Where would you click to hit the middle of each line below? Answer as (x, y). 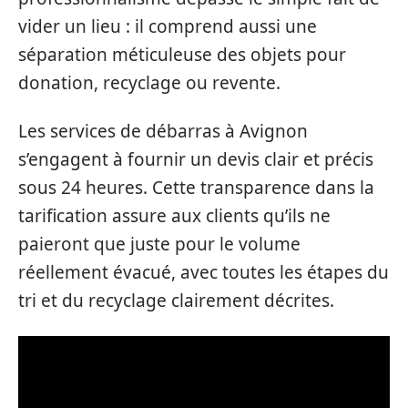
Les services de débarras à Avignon (163, 132)
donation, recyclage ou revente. (149, 82)
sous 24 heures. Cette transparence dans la (196, 188)
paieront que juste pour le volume (159, 245)
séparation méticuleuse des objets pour (182, 54)
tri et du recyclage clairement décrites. (176, 301)
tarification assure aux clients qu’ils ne (174, 216)
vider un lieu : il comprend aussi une (168, 26)
